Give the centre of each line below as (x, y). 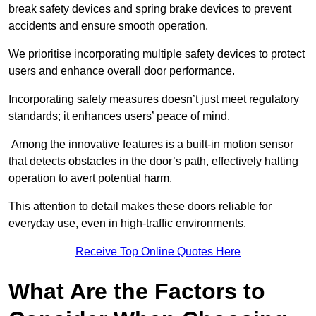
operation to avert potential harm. (92, 178)
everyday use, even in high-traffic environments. (127, 224)
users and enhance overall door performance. (122, 71)
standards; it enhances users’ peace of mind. (119, 116)
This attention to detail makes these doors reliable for (140, 207)
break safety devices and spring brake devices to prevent (150, 9)
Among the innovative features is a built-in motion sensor (151, 145)
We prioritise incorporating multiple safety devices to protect (157, 54)
